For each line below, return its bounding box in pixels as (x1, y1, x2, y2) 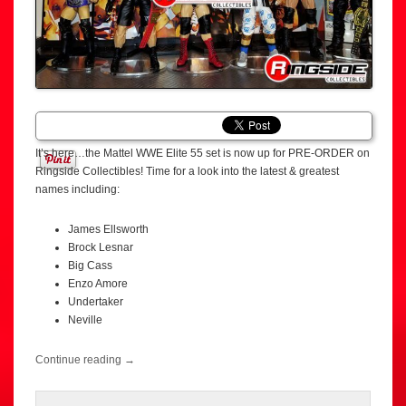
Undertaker (68, 295, 123, 308)
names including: (35, 182, 120, 196)
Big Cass (68, 258, 112, 272)
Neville (68, 313, 102, 326)
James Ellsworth (68, 222, 149, 236)
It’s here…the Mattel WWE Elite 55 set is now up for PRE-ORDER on (35, 146, 370, 159)
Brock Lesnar (68, 240, 133, 254)
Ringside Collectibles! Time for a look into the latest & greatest (35, 164, 339, 178)
